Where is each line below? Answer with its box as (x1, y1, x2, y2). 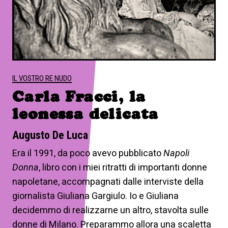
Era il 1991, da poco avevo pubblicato (12, 147, 163, 158)
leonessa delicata (12, 104, 159, 123)
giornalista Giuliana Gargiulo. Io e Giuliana (12, 190, 179, 201)
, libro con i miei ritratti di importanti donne (39, 161, 207, 173)
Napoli (163, 147, 189, 158)
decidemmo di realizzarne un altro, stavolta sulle (12, 204, 209, 215)
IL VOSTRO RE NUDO (12, 73, 72, 83)
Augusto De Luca (12, 128, 88, 141)
